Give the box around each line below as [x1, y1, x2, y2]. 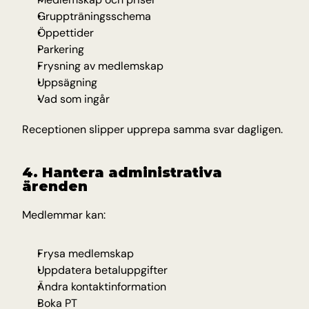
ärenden [22, 178, 88, 195]
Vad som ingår [37, 92, 110, 106]
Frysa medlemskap [37, 246, 134, 261]
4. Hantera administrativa [22, 164, 222, 181]
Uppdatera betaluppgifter [37, 263, 168, 277]
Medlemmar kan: [22, 208, 106, 222]
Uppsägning [37, 75, 97, 90]
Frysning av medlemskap [37, 59, 163, 73]
